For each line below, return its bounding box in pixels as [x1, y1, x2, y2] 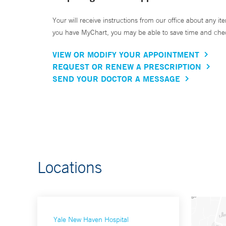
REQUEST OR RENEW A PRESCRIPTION [52, 61, 201, 72]
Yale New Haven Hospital [53, 215, 129, 224]
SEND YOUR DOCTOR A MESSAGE [52, 73, 180, 84]
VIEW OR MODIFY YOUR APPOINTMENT [52, 49, 199, 60]
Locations [37, 157, 102, 177]
